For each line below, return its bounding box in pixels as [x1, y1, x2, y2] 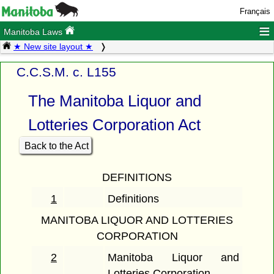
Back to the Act [24, 140, 89, 151]
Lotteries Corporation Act [28, 116, 201, 135]
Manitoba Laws [4, 27, 65, 37]
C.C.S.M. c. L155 [17, 64, 117, 79]
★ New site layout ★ [13, 42, 93, 52]
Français [239, 7, 270, 16]
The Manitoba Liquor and [28, 92, 201, 111]
